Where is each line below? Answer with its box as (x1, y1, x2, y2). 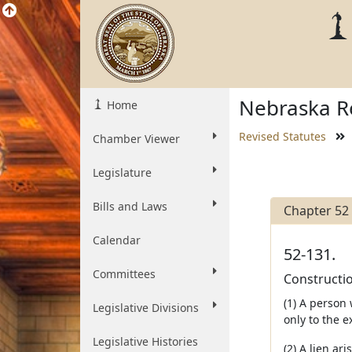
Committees (93, 266, 156, 281)
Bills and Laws (93, 199, 167, 214)
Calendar (93, 233, 141, 247)
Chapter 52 (283, 202, 349, 219)
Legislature (93, 165, 152, 180)
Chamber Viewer (93, 131, 180, 146)
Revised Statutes (239, 129, 326, 144)
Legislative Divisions (93, 300, 199, 315)
